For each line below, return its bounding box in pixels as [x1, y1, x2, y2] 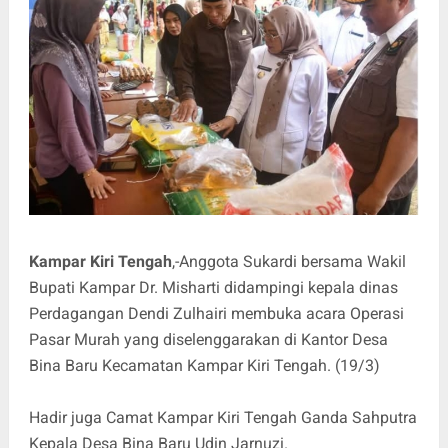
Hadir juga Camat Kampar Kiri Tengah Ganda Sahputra [28, 408, 417, 428]
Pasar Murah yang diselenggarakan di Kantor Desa [28, 330, 388, 350]
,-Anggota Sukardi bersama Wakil [171, 252, 406, 272]
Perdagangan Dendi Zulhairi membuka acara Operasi [28, 304, 404, 324]
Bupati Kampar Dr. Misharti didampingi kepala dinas [28, 278, 398, 298]
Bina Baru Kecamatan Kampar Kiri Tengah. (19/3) [28, 356, 380, 376]
